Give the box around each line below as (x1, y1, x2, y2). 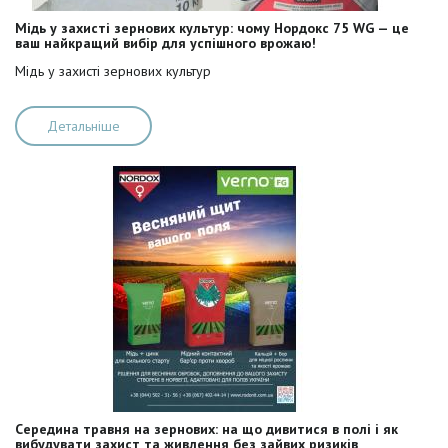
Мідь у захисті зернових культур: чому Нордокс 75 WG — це (15, 19, 409, 37)
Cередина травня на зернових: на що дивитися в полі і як (15, 420, 398, 438)
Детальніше (47, 117, 120, 135)
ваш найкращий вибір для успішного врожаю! (15, 34, 316, 52)
